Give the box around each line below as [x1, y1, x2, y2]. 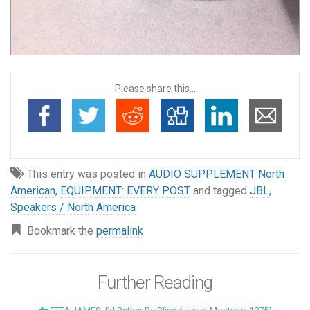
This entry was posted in [21, 167, 149, 181]
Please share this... [114, 83, 196, 95]
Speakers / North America [10, 201, 136, 215]
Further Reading [98, 272, 212, 293]
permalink [96, 224, 143, 238]
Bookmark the [21, 224, 96, 238]
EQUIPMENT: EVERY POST [60, 184, 190, 198]
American [10, 184, 55, 198]
